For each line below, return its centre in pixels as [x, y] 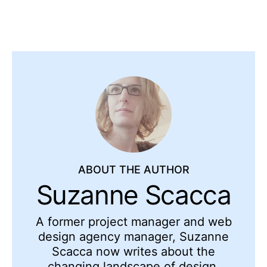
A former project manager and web [133, 222]
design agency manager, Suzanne [133, 237]
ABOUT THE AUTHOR [133, 170]
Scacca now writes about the [133, 252]
